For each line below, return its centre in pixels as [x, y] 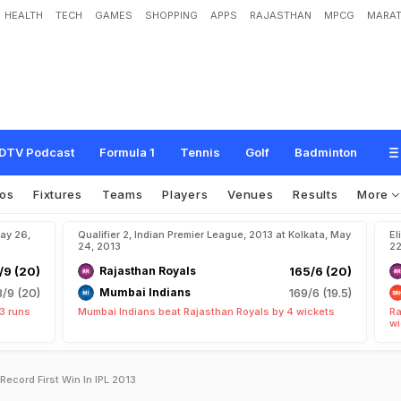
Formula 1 [127, 152]
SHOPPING [171, 15]
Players [185, 194]
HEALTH [24, 15]
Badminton [326, 152]
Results [316, 194]
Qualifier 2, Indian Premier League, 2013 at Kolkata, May [214, 235]
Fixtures [58, 194]
